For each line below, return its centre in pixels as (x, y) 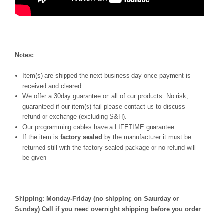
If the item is (42, 137)
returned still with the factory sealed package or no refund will (109, 148)
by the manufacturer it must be (147, 137)
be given (35, 158)
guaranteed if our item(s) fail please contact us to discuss (104, 107)
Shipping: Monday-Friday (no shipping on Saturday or (97, 199)
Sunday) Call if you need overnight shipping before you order (109, 209)
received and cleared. (54, 86)
